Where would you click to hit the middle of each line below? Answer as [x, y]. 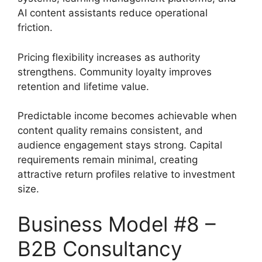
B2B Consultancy [100, 248]
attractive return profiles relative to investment [126, 174]
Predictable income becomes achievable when [127, 116]
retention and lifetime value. [83, 86]
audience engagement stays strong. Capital [120, 145]
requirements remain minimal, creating [108, 160]
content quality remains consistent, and [110, 130]
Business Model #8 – [117, 224]
